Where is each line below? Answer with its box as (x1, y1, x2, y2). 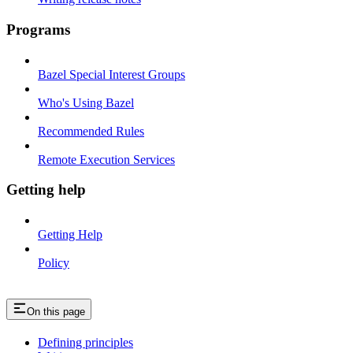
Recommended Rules (38, 124, 144, 138)
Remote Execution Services (38, 152, 175, 166)
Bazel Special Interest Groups (38, 67, 185, 81)
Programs (6, 20, 70, 38)
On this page (27, 305, 85, 318)
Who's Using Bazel (38, 95, 134, 110)
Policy (38, 256, 69, 270)
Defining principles (38, 335, 133, 349)
